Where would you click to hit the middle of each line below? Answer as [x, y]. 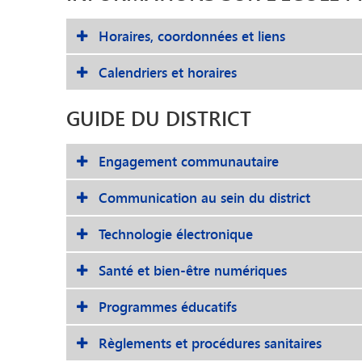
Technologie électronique [176, 234]
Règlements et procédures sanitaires [210, 343]
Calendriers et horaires [168, 72]
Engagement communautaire [189, 161]
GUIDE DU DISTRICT [159, 118]
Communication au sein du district [204, 198]
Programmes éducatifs [168, 307]
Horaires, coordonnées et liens [192, 36]
